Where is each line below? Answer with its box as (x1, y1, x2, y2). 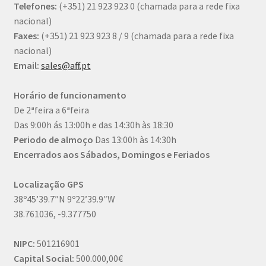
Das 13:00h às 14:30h (93, 133, 176, 145)
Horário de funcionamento (13, 88, 126, 101)
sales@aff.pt (40, 59, 91, 71)
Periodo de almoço (13, 133, 93, 145)
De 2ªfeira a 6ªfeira (13, 103, 89, 116)
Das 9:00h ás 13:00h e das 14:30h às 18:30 (13, 118, 173, 131)
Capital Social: (13, 252, 74, 264)
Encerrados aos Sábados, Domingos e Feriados (13, 148, 210, 160)
